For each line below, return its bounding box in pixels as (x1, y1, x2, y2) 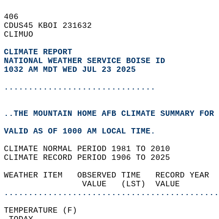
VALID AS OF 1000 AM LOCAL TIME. (4, 127, 165, 136)
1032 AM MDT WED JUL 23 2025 (4, 66, 136, 74)
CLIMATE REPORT (4, 48, 77, 57)
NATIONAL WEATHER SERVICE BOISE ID (4, 57, 165, 66)
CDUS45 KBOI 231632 (4, 22, 102, 30)
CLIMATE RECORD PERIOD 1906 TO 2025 (4, 153, 180, 162)
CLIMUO (4, 30, 43, 39)
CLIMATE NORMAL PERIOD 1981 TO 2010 (4, 145, 180, 153)
